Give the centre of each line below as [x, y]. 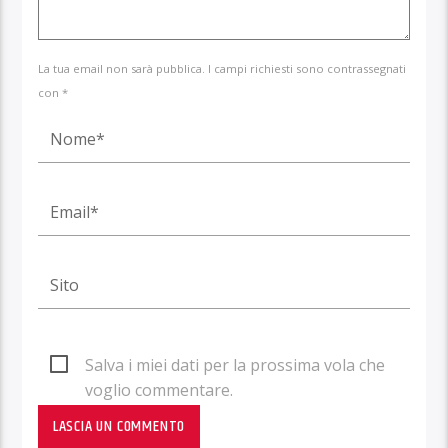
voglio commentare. [159, 389]
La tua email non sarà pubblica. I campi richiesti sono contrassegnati [222, 69]
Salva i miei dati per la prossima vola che [235, 364]
